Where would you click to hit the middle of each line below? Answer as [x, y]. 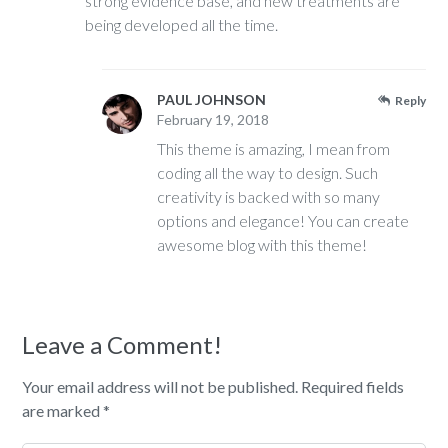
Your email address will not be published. [160, 387]
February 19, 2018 [213, 120]
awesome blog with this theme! [262, 245]
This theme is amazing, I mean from [274, 149]
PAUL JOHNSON [212, 100]
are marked [63, 411]
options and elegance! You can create [283, 221]
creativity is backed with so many [269, 197]
